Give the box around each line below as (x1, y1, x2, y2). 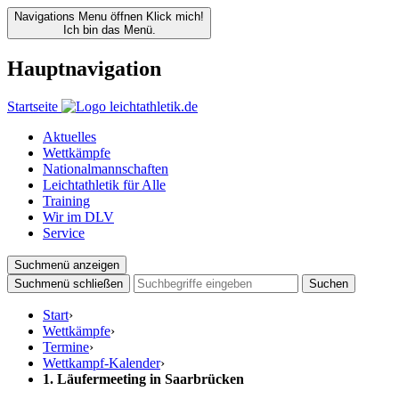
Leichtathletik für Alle (43, 176, 166, 192)
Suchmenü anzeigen (14, 257, 119, 272)
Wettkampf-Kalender (43, 354, 160, 370)
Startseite (7, 98, 58, 114)
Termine (43, 338, 89, 354)
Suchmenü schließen (14, 276, 123, 290)
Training (43, 192, 90, 208)
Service (43, 224, 85, 240)
